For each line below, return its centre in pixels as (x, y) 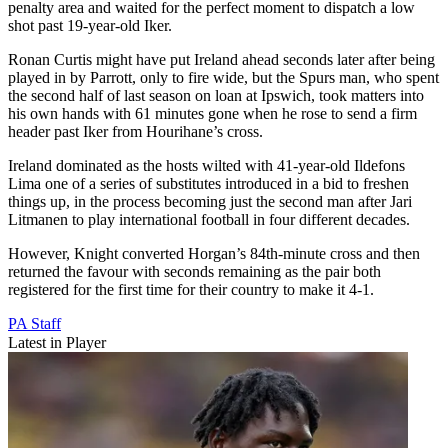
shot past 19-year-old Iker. (90, 26)
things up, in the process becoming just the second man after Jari (210, 202)
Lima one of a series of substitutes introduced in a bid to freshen (208, 184)
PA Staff (34, 324)
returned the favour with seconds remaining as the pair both (194, 272)
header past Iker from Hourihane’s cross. (135, 132)
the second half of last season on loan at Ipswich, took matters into (216, 96)
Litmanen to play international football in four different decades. (209, 220)
